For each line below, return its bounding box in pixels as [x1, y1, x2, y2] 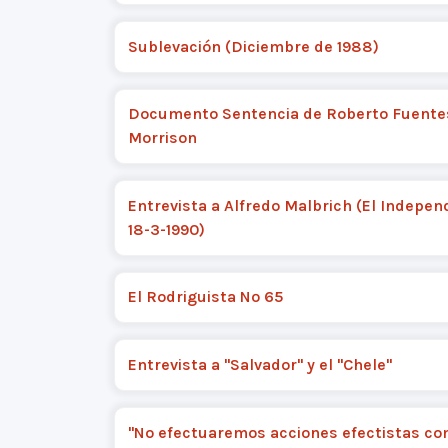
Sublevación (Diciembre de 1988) [127, 36, 379, 56]
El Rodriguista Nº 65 [127, 287, 283, 307]
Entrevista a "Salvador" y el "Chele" [127, 355, 392, 375]
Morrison [127, 128, 197, 148]
